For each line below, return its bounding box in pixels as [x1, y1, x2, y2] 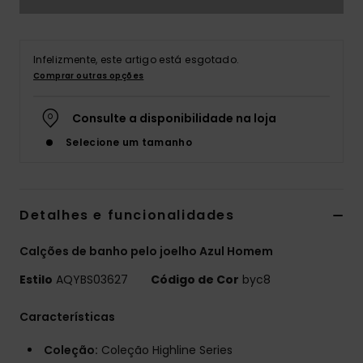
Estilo [19, 271, 53, 288]
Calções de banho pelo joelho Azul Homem [19, 243, 273, 260]
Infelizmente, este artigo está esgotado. [33, 53, 240, 67]
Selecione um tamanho [66, 135, 193, 150]
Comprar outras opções [33, 70, 144, 83]
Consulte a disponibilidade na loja [72, 110, 276, 127]
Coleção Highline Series [98, 342, 233, 359]
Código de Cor [151, 271, 239, 288]
